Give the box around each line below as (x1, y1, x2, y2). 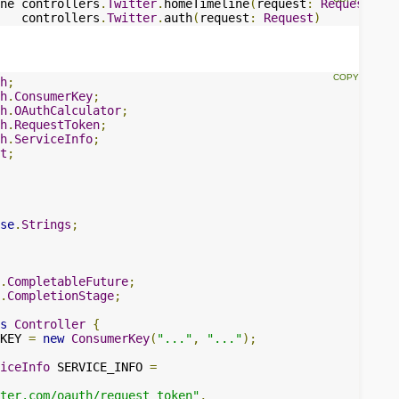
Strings (21, 217, 71, 232)
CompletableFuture (7, 274, 128, 289)
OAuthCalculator (14, 103, 121, 118)
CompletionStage (7, 289, 114, 303)
